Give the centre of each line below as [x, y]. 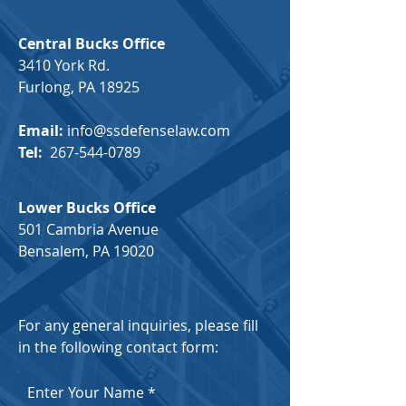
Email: [41, 130]
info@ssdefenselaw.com [149, 130]
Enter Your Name [86, 392]
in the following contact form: [118, 347]
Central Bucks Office [92, 43]
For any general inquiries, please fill [138, 325]
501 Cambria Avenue [88, 229]
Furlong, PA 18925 [79, 87]
